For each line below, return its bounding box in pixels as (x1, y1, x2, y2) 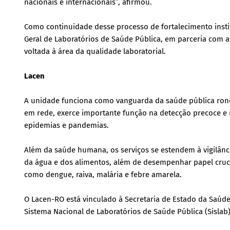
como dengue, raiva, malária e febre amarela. (24, 170, 182, 179)
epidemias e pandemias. (24, 121, 109, 130)
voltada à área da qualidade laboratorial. (24, 47, 166, 56)
